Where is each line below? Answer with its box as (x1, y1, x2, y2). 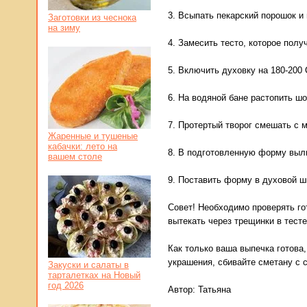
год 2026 (48, 280, 84, 291)
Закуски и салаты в (48, 260, 129, 270)
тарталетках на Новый (48, 270, 140, 280)
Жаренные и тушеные (48, 131, 138, 141)
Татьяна (198, 284, 231, 295)
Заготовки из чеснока (48, 12, 136, 23)
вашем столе (48, 151, 102, 162)
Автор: (168, 284, 198, 295)
